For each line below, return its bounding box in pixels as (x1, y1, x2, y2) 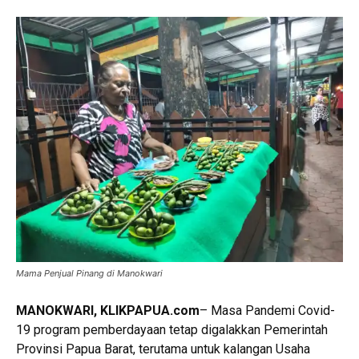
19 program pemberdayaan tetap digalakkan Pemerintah (16, 322, 328, 337)
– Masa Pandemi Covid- (200, 303, 335, 318)
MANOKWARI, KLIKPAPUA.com (16, 303, 200, 318)
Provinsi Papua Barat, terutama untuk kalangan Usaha (16, 341, 310, 357)
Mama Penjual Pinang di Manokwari (16, 268, 163, 279)
